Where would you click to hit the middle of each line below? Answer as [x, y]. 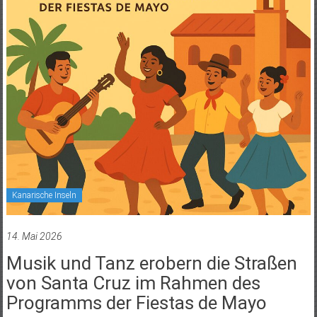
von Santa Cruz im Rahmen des [133, 283]
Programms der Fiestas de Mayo [136, 303]
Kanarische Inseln [44, 196]
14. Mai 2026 [34, 237]
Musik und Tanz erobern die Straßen [151, 264]
